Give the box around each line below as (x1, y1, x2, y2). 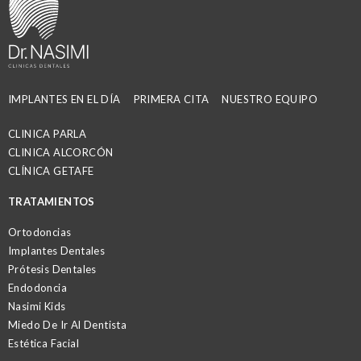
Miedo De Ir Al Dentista (8, 318, 127, 332)
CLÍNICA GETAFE (8, 164, 94, 178)
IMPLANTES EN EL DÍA (8, 93, 121, 106)
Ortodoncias (8, 226, 72, 239)
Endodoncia (8, 281, 67, 295)
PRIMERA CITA (133, 93, 210, 106)
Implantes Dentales (8, 244, 106, 258)
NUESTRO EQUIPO (222, 93, 318, 106)
